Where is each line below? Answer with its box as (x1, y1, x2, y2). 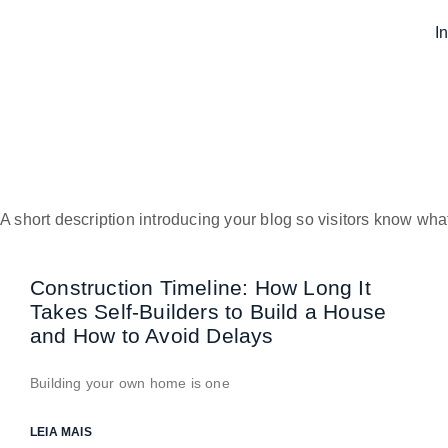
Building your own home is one (30, 375, 230, 391)
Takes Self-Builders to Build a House (30, 300, 387, 323)
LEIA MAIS (30, 425, 92, 439)
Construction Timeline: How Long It (30, 276, 371, 299)
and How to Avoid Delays (30, 324, 274, 347)
